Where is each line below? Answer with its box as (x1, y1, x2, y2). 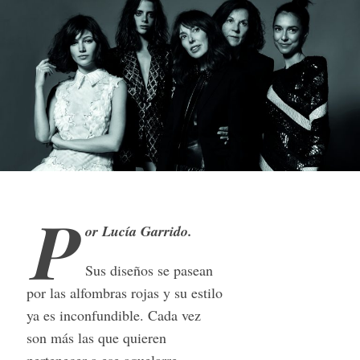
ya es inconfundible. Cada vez (26, 305, 201, 325)
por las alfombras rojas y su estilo (26, 282, 223, 302)
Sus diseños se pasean (84, 260, 213, 280)
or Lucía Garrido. (84, 220, 192, 241)
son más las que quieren (26, 327, 166, 347)
